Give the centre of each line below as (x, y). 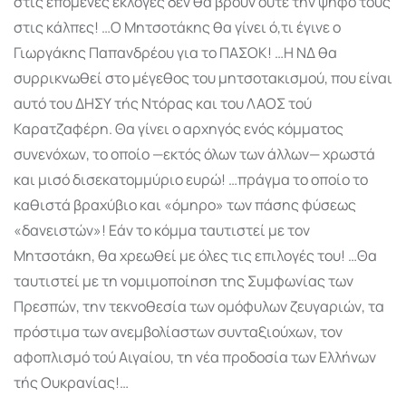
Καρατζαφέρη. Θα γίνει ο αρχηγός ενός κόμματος (179, 128)
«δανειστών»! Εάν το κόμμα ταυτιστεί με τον (162, 230)
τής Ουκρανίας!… (71, 382)
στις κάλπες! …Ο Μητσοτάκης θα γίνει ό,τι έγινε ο (177, 27)
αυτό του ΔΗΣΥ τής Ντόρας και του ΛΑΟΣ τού (163, 103)
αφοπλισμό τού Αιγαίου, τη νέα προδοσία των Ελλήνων (195, 357)
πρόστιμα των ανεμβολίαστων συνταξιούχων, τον (178, 331)
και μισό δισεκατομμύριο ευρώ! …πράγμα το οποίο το (191, 179)
